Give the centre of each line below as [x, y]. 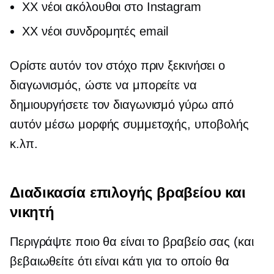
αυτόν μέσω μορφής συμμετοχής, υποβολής [130, 124]
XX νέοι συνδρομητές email [95, 31]
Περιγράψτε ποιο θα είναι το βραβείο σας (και [132, 242]
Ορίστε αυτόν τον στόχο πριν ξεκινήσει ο [118, 65]
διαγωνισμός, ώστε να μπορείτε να [103, 85]
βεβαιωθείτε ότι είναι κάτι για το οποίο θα [120, 261]
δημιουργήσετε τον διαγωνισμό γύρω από [122, 105]
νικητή [32, 212]
